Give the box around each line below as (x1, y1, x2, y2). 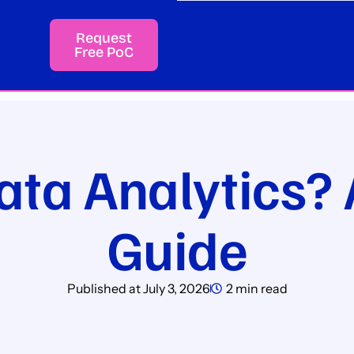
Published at (66, 281, 141, 296)
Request (75, 29, 132, 47)
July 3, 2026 (142, 281, 210, 296)
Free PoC (73, 43, 134, 61)
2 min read (225, 281, 288, 296)
